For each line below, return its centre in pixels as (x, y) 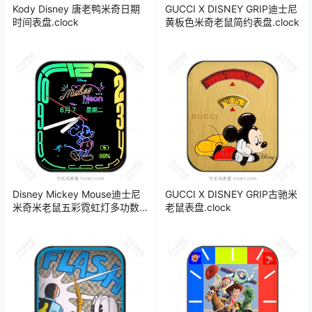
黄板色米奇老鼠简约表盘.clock (232, 22)
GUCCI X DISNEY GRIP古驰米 (231, 194)
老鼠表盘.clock (198, 208)
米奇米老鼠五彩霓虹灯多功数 (76, 208)
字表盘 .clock (42, 221)
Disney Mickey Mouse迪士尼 (77, 194)
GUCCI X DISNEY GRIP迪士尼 (231, 9)
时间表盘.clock (46, 22)
